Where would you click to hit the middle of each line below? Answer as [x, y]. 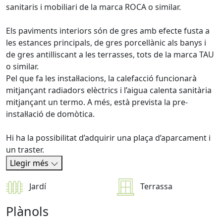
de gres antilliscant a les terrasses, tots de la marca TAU [110, 54]
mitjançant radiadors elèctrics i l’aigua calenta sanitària [109, 90]
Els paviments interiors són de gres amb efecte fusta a [108, 30]
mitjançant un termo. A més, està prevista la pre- [97, 102]
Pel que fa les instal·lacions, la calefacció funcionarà [101, 78]
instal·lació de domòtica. [50, 114]
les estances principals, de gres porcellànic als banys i [106, 42]
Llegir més [30, 163]
